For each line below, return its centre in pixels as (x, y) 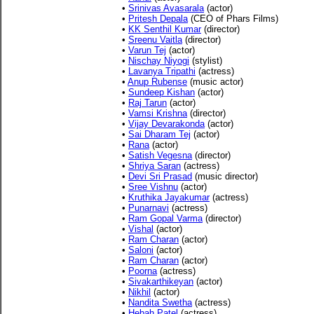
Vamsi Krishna (158, 113)
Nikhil (139, 292)
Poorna (143, 271)
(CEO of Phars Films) (233, 19)
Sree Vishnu (153, 187)
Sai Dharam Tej (159, 134)
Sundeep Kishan (162, 92)
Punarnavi (149, 208)
